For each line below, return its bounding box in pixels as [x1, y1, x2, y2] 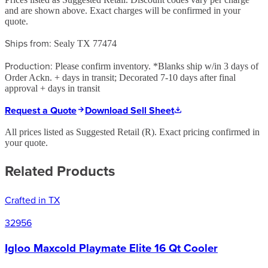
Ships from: [5, 36, 51, 50]
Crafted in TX [5, 193, 60, 206]
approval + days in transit [5, 83, 100, 93]
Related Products [5, 160, 115, 181]
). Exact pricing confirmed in [151, 126, 260, 137]
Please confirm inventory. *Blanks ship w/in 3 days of [55, 60, 258, 71]
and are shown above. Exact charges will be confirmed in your [5, 5, 240, 16]
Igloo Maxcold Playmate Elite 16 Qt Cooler [5, 240, 218, 257]
